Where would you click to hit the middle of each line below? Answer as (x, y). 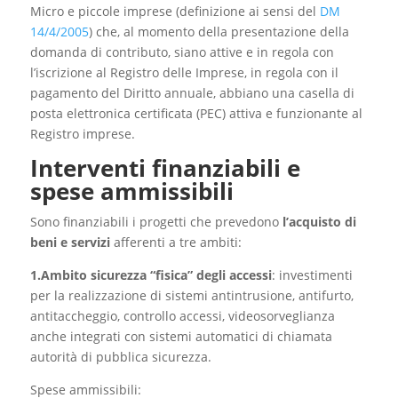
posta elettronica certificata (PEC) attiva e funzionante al (196, 114)
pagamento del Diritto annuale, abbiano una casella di (192, 93)
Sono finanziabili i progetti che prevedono (156, 222)
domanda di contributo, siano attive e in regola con (182, 52)
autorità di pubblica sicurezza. (120, 357)
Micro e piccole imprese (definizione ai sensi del (175, 12)
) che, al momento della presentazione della (219, 32)
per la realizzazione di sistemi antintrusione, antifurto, (191, 296)
